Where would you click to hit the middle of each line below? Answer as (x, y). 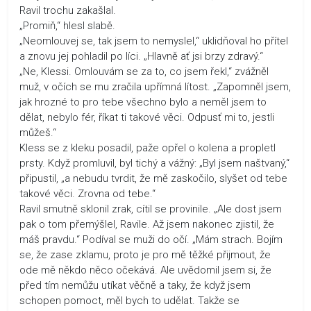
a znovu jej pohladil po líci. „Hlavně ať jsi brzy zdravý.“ (141, 56)
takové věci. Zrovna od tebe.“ (87, 193)
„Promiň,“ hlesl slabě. (67, 25)
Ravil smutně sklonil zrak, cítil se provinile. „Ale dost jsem (151, 209)
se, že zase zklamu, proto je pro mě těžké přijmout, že (145, 254)
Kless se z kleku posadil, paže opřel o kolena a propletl (148, 148)
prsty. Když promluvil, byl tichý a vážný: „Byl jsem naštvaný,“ (154, 163)
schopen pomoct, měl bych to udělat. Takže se (129, 300)
